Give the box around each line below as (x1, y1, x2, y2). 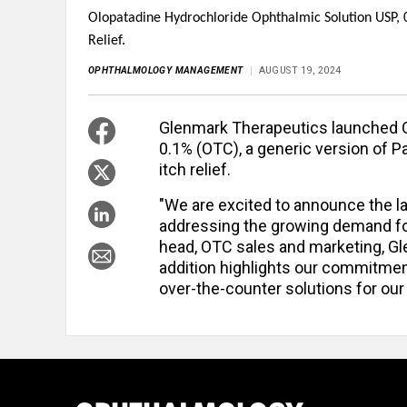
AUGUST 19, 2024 (258, 65, 342, 77)
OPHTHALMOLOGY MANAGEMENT (88, 65, 243, 77)
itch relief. (159, 160, 234, 180)
